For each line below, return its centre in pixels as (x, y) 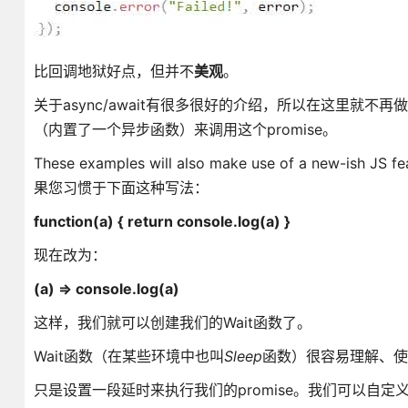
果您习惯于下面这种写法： (121, 188)
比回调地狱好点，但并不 (113, 71)
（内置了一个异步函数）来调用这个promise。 (185, 129)
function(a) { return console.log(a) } (162, 221)
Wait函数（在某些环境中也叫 (128, 356)
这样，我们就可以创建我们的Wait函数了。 (172, 322)
